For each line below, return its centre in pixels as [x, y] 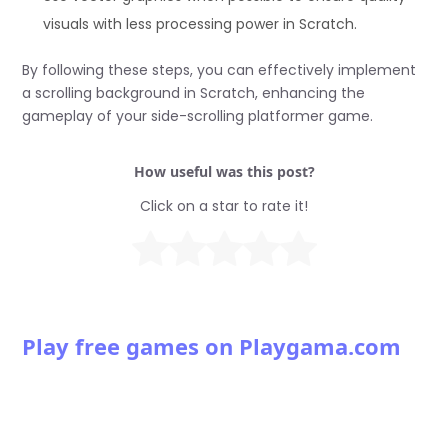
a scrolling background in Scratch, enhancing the [194, 93]
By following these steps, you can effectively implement [219, 70]
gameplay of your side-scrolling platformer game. [198, 116]
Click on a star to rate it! [224, 206]
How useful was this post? [224, 172]
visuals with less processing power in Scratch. [200, 24]
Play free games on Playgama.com [212, 346]
